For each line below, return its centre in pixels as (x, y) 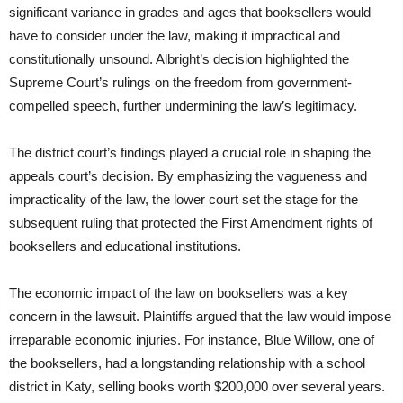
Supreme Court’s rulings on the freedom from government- (180, 83)
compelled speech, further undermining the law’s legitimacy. (183, 106)
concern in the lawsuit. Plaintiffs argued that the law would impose (200, 317)
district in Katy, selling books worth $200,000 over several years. (197, 387)
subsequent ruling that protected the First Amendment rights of (191, 223)
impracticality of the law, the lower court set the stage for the (184, 200)
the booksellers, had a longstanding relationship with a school (187, 363)
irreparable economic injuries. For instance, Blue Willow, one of (192, 340)
